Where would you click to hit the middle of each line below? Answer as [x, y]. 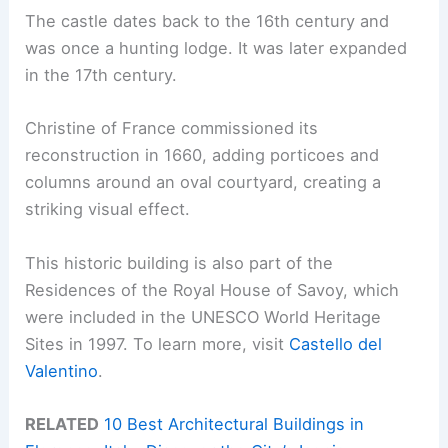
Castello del [336, 343]
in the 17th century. [101, 75]
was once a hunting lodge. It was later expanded [216, 48]
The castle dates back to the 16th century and [207, 21]
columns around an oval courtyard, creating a [203, 182]
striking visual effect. [108, 209]
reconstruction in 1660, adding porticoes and [202, 155]
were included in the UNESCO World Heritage [203, 316]
